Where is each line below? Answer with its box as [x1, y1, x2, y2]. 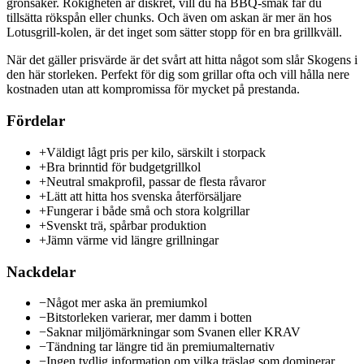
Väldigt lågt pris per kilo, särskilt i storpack [46, 145, 266, 159]
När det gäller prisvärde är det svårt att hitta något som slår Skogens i [6, 53, 357, 67]
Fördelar [6, 112, 65, 130]
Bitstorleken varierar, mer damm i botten [46, 310, 252, 325]
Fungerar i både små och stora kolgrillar [46, 203, 249, 218]
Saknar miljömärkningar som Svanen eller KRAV [46, 325, 301, 340]
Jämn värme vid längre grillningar [46, 232, 219, 247]
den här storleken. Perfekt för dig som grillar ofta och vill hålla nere [6, 67, 349, 82]
